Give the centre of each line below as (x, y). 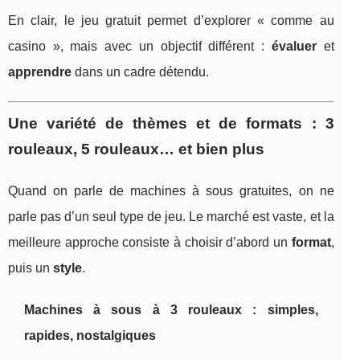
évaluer (294, 46)
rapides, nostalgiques (90, 335)
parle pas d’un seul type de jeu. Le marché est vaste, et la (171, 216)
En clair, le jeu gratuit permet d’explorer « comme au (171, 20)
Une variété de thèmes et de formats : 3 (171, 123)
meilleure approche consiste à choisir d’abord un (150, 242)
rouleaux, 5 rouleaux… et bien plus (136, 149)
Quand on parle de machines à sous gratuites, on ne (171, 190)
